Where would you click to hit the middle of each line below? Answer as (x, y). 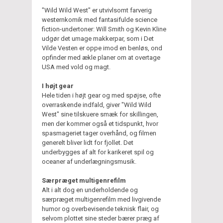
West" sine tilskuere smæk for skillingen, (100, 114)
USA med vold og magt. (76, 67)
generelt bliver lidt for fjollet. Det (88, 142)
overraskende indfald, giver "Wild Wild (97, 105)
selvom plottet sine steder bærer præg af (101, 218)
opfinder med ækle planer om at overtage (101, 57)
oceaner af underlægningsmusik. (89, 161)
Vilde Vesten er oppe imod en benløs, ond (102, 48)
